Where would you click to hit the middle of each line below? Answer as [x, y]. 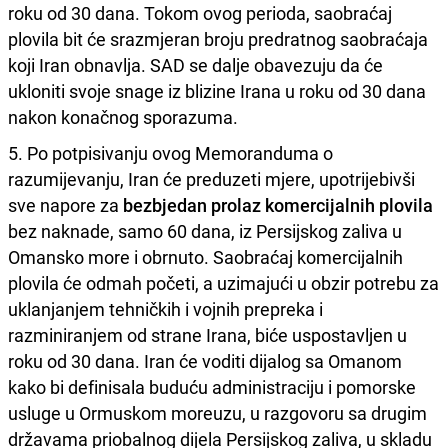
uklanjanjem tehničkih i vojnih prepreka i [165, 308]
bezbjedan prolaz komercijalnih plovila [276, 204]
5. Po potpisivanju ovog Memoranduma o [170, 152]
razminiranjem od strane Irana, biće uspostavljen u [207, 334]
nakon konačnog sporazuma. [123, 116]
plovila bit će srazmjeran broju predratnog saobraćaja [218, 38]
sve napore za [63, 204]
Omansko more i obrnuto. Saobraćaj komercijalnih [205, 256]
